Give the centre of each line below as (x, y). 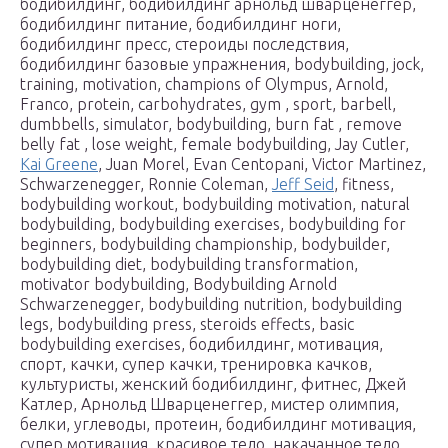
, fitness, (364, 184)
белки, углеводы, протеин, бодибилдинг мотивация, (218, 424)
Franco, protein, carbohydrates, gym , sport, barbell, (208, 104)
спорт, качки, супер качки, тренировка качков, (196, 364)
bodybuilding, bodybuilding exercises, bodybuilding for (213, 224)
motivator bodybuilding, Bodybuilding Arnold (178, 284)
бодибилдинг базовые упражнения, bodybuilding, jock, (222, 64)
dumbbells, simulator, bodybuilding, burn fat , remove (211, 124)
